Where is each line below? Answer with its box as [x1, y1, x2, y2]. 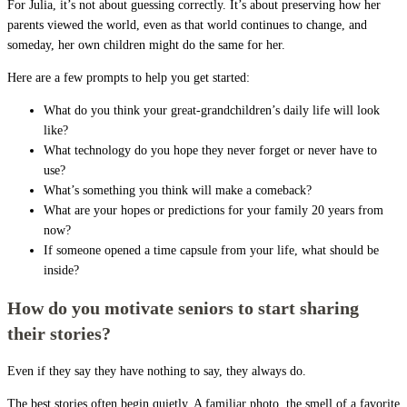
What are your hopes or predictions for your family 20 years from [44, 203, 383, 217]
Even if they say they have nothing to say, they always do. [7, 363, 306, 378]
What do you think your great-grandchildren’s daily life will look [44, 103, 380, 117]
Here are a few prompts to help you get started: [7, 70, 250, 84]
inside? [44, 263, 79, 277]
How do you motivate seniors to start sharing [7, 298, 359, 319]
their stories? [7, 323, 111, 344]
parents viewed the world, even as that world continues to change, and [7, 17, 367, 32]
